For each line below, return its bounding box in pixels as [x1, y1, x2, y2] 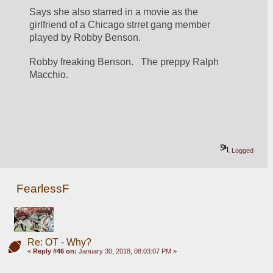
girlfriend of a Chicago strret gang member [29, 19, 211, 30]
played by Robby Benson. [29, 32, 141, 43]
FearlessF [16, 182, 70, 195]
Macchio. [29, 69, 69, 80]
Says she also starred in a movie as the [29, 7, 199, 18]
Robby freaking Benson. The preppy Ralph [29, 56, 219, 67]
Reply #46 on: [32, 247, 77, 255]
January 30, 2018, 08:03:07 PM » [76, 247, 177, 255]
